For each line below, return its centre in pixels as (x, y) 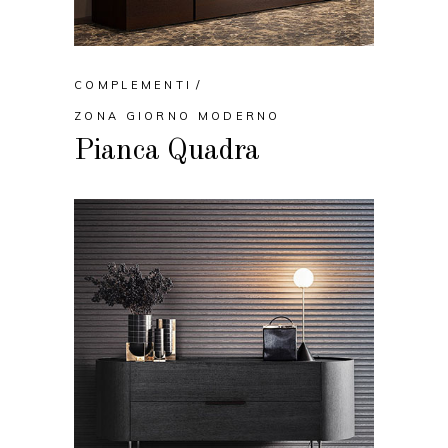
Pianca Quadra (167, 151)
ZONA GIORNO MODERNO (177, 116)
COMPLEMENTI (133, 85)
